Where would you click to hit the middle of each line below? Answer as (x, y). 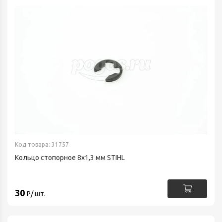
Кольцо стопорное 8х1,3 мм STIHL (70, 157)
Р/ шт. (36, 194)
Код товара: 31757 (42, 144)
